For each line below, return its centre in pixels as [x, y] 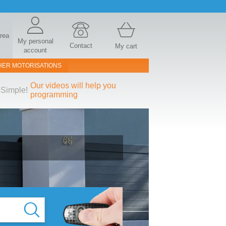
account [35, 50]
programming [54, 95]
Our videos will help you [73, 86]
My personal [35, 41]
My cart [126, 46]
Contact [81, 46]
